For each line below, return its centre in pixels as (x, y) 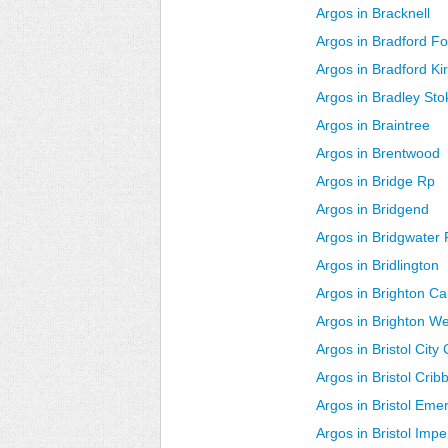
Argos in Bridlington (377, 265)
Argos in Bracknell (373, 13)
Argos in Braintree (373, 125)
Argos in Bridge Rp (375, 181)
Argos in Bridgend (372, 209)
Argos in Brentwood (378, 153)
